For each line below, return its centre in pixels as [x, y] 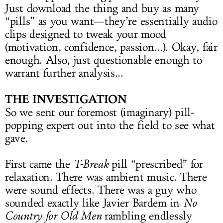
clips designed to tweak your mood [86, 34]
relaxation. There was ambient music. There [106, 177]
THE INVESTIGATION [66, 99]
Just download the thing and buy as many [102, 8]
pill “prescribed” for [156, 164]
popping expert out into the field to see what [110, 125]
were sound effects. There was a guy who [101, 190]
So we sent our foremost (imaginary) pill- [100, 112]
